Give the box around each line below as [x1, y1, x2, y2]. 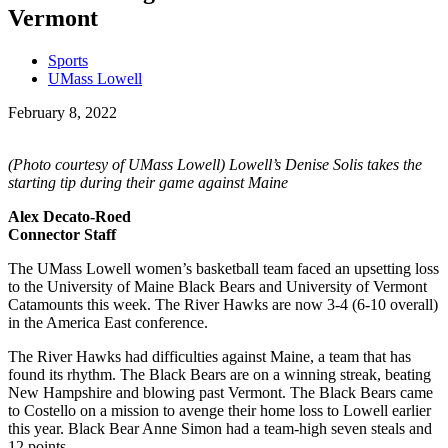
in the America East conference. [8, 313, 208, 331]
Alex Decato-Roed [8, 207, 131, 225]
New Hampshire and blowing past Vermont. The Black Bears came [8, 383, 433, 401]
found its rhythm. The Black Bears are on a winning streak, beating [8, 365, 431, 383]
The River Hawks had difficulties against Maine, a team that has [8, 347, 411, 365]
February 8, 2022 [8, 103, 117, 121]
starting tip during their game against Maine [8, 173, 288, 191]
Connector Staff [8, 225, 116, 243]
